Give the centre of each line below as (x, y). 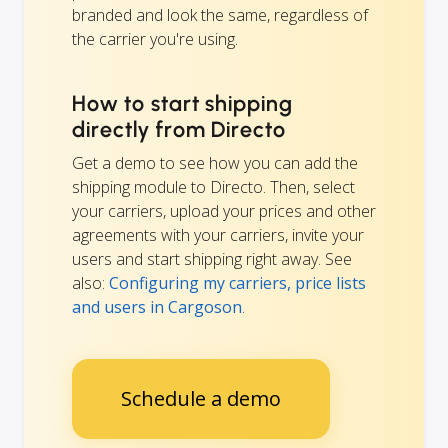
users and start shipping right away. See (212, 258)
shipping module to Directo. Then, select (213, 186)
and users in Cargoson (157, 306)
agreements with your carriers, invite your (218, 234)
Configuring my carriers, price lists (237, 282)
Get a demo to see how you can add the (215, 162)
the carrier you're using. (155, 38)
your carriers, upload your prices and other (224, 210)
